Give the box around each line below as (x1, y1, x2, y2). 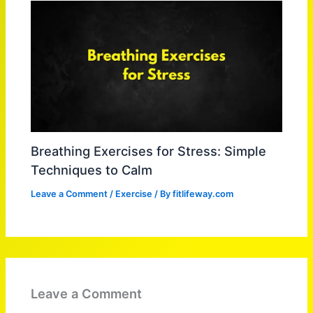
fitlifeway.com (173, 189, 234, 200)
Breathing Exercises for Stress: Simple (31, 143, 267, 159)
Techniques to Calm (31, 162, 153, 178)
